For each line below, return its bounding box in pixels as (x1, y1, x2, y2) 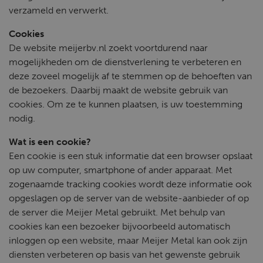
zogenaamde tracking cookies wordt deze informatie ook (9, 178, 252, 190)
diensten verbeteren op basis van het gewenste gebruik (9, 249, 240, 260)
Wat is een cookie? (9, 136, 91, 147)
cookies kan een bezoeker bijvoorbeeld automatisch (9, 221, 230, 232)
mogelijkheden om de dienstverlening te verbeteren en (9, 56, 241, 68)
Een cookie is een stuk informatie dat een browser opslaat (9, 150, 252, 161)
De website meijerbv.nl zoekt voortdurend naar (9, 42, 208, 53)
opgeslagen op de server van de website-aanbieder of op (9, 193, 249, 204)
